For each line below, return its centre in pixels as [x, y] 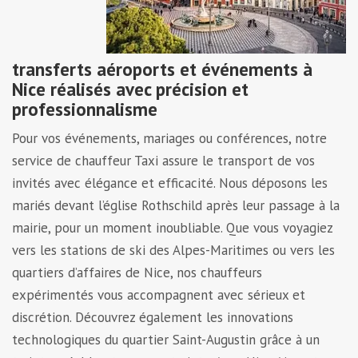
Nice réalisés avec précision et [130, 89]
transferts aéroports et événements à [162, 69]
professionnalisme [85, 109]
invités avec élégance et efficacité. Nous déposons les [170, 183]
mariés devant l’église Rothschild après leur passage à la [176, 205]
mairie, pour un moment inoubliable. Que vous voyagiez [172, 228]
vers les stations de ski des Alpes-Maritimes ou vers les [173, 250]
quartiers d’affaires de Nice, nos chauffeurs [137, 272]
